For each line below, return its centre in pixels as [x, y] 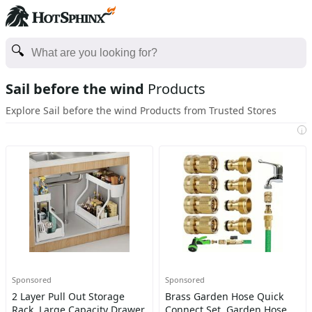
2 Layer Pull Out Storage [68, 296]
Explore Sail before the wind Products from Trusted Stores [141, 110]
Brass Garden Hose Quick [224, 296]
